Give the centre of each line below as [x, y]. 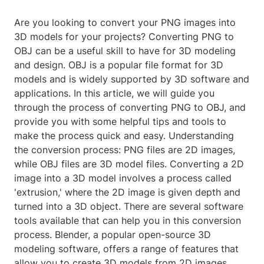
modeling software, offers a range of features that [126, 249]
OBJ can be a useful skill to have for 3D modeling [125, 51]
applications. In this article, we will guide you [114, 93]
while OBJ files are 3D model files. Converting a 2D [129, 164]
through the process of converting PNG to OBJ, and [130, 108]
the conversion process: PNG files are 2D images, [125, 150]
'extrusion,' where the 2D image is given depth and [127, 192]
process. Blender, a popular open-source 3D [113, 235]
